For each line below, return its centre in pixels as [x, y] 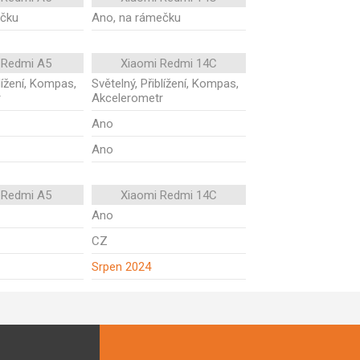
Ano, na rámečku [136, 18]
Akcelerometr [127, 98]
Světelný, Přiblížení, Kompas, [165, 84]
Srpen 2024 [121, 267]
